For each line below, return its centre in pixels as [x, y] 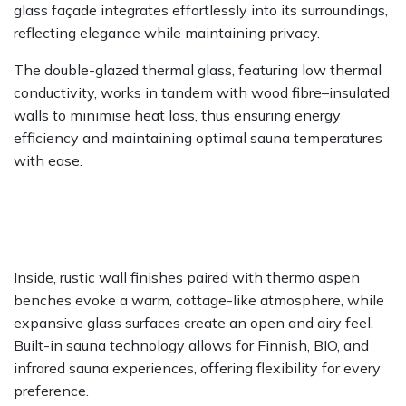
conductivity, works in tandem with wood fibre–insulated [202, 93]
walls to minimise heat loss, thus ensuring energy [177, 116]
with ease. [48, 161]
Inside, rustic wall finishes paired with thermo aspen [187, 278]
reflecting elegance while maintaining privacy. [167, 33]
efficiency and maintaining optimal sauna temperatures [198, 138]
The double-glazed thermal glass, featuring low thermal [198, 70]
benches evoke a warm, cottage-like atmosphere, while [199, 300]
